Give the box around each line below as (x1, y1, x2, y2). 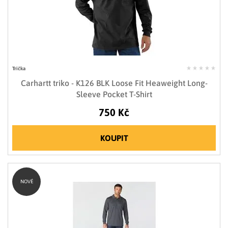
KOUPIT (100, 133, 128, 143)
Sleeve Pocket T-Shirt (76, 90, 152, 99)
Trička (12, 66, 25, 72)
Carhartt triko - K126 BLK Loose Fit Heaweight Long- (20, 78, 208, 88)
